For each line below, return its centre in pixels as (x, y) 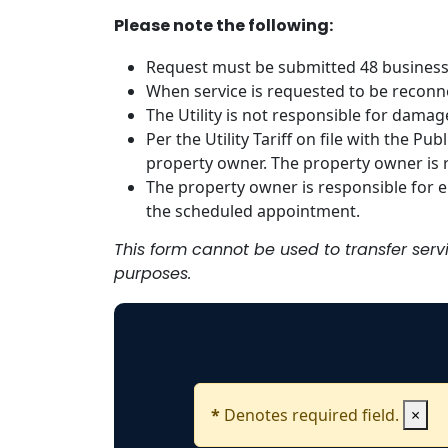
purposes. (155, 275)
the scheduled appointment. (255, 211)
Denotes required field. (311, 415)
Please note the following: (223, 27)
